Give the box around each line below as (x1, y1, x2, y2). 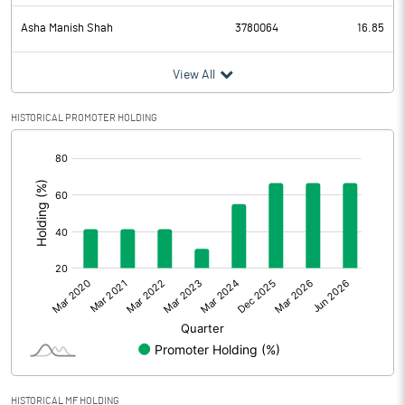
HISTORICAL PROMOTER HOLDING (11, 113, 157, 123)
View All (172, 69, 215, 81)
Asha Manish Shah (21, 23, 113, 34)
